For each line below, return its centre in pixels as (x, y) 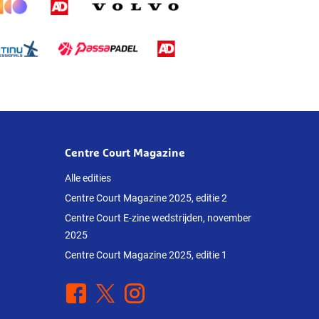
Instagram (149, 291)
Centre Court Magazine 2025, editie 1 (146, 255)
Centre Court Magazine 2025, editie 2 (146, 198)
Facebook (89, 291)
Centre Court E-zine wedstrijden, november (158, 218)
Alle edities (88, 178)
